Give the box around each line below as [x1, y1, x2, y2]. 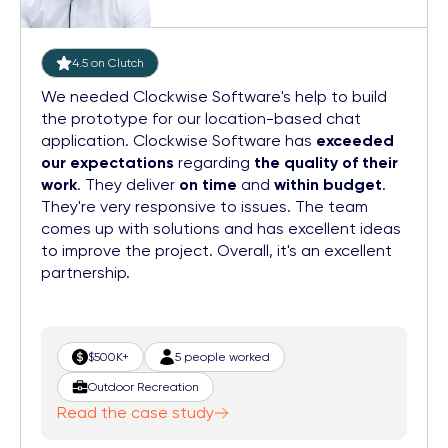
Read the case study [57, 403, 214, 422]
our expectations [41, 153, 174, 172]
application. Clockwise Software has [41, 131, 316, 150]
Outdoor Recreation [88, 379, 199, 394]
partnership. [41, 263, 130, 282]
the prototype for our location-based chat [41, 109, 361, 128]
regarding [174, 153, 254, 172]
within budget [274, 175, 382, 194]
